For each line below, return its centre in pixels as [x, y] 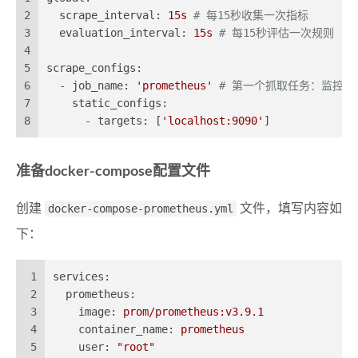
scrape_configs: [94, 68]
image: [97, 311]
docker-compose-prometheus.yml [141, 208]
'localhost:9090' [213, 120]
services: [82, 276]
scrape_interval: [110, 15]
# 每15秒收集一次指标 [251, 15]
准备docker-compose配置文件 [113, 171]
